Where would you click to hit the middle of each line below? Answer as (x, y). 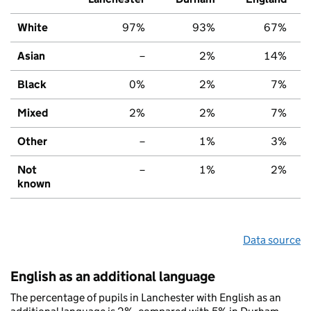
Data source (272, 239)
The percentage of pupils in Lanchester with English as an (146, 297)
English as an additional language (113, 276)
